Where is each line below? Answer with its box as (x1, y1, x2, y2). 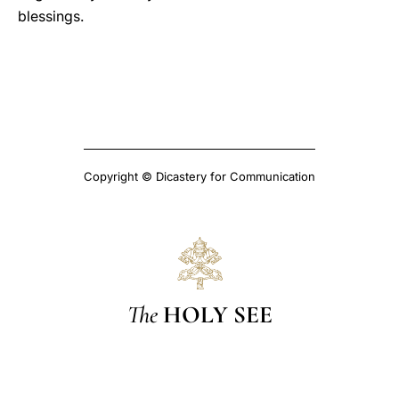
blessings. (18, 7, 84, 25)
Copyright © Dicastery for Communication (84, 169, 315, 183)
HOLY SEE (162, 299, 273, 330)
